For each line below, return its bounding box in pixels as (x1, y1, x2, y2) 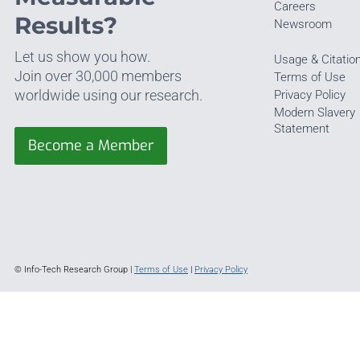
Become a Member (27, 135, 153, 155)
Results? (14, 10, 117, 39)
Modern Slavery (273, 104, 355, 120)
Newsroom (273, 16, 332, 31)
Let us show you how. (14, 47, 150, 65)
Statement (273, 121, 329, 136)
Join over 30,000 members (14, 67, 182, 84)
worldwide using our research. (14, 86, 202, 104)
